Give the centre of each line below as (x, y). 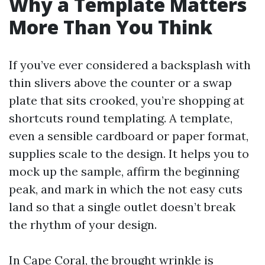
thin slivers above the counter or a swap (120, 83)
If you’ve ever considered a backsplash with (130, 65)
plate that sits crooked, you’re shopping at (127, 100)
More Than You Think (111, 27)
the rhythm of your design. (83, 224)
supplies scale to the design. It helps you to (129, 153)
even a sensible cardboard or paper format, (129, 136)
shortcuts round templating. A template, (121, 118)
